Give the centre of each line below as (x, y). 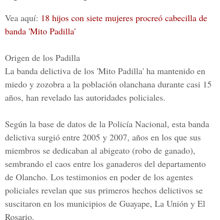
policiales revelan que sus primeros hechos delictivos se (104, 190)
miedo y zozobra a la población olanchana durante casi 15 (108, 84)
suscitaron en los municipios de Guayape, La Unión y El (105, 203)
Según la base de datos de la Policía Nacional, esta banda (107, 124)
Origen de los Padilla (42, 57)
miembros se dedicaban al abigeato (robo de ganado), (100, 150)
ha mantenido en (175, 71)
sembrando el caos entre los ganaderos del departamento (105, 164)
